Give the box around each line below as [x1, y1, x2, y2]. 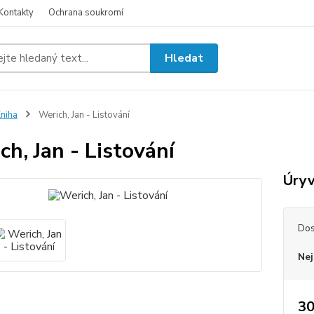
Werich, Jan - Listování [36, 109, 130, 121]
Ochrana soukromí [48, 6, 123, 19]
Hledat [165, 50, 204, 66]
